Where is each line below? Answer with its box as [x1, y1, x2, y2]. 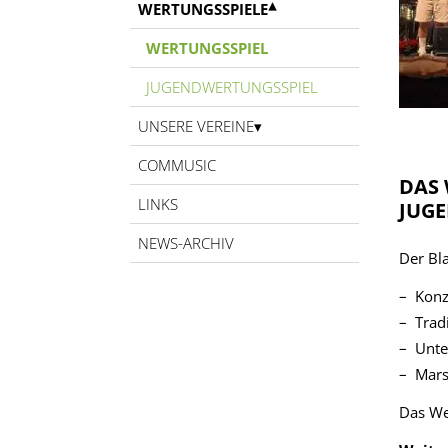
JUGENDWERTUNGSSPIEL [146, 77, 318, 98]
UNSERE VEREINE [138, 116, 254, 137]
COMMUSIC [138, 155, 216, 176]
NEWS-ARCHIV [138, 233, 234, 254]
